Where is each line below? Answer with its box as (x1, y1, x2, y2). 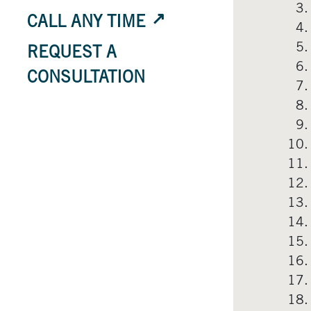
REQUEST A (27, 45, 117, 62)
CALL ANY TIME (27, 15, 146, 32)
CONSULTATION (27, 70, 145, 87)
